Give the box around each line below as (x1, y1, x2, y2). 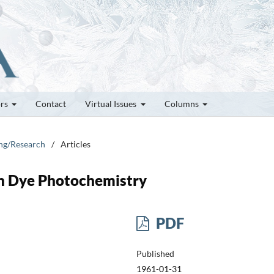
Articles (61, 138, 91, 149)
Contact (35, 98, 66, 109)
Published (136, 248, 174, 259)
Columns (164, 98, 201, 109)
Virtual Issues (85, 98, 138, 109)
